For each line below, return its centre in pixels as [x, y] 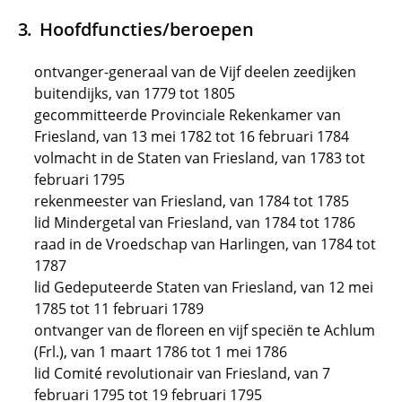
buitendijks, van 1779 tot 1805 [135, 93]
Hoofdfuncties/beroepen [146, 29]
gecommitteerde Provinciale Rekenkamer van [188, 115]
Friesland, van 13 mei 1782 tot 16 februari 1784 [192, 136]
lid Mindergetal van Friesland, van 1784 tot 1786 [195, 223]
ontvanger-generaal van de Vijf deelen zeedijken [195, 72]
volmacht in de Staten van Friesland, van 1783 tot [200, 158]
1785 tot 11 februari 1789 [119, 309]
